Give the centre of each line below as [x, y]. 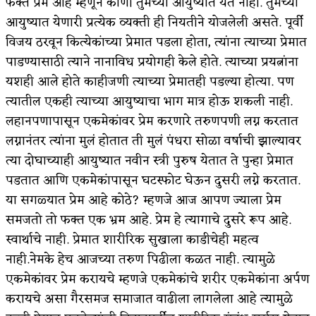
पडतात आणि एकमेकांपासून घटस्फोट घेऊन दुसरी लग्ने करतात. [153, 180]
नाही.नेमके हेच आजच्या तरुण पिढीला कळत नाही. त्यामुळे [140, 259]
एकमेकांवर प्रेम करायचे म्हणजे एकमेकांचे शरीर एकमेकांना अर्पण [158, 279]
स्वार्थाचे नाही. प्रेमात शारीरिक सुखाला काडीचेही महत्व [132, 239]
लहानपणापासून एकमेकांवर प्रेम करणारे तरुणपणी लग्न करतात [152, 121]
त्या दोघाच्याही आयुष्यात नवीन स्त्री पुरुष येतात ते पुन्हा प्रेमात [150, 160]
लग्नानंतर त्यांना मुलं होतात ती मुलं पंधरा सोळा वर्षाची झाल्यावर [153, 141]
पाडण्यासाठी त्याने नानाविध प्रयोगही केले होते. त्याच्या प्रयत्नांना [152, 62]
